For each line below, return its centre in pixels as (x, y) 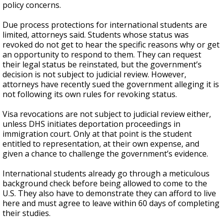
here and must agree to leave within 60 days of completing (111, 203)
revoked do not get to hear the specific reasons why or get (111, 45)
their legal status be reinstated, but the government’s (102, 64)
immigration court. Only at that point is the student (97, 134)
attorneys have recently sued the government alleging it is (111, 84)
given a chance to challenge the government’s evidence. (105, 154)
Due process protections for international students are (105, 25)
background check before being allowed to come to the (105, 183)
